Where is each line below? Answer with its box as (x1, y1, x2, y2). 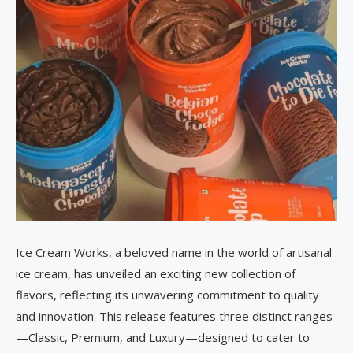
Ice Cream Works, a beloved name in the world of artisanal (16, 244, 332, 261)
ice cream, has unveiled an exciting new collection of (16, 266, 295, 282)
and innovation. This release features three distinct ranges (16, 308, 333, 325)
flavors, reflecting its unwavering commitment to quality (16, 287, 319, 303)
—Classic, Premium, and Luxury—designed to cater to (16, 329, 310, 346)
